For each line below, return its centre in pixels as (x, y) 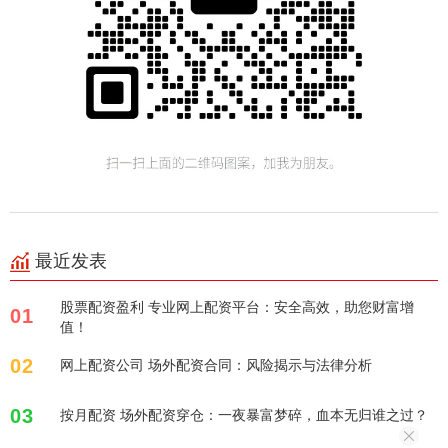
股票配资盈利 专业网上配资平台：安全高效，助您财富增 (237, 307)
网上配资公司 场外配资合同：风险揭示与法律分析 (216, 365)
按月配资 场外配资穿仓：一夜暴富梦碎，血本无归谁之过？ (274, 415)
